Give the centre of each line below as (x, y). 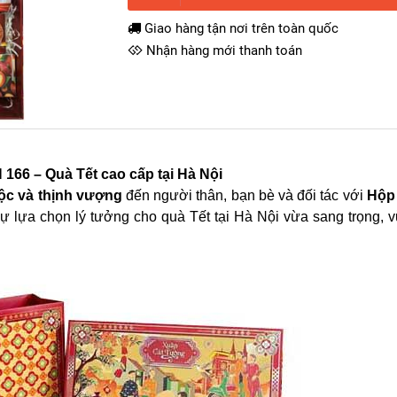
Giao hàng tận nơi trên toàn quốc (240, 28)
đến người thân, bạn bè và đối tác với (244, 195)
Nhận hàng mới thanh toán (222, 51)
